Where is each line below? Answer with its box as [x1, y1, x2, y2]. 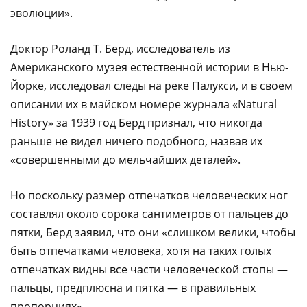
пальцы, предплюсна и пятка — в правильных [10, 280, 256, 295]
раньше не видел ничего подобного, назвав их [10, 133, 262, 149]
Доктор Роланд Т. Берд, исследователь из [10, 40, 230, 56]
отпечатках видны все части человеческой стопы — [10, 261, 288, 277]
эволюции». [10, 5, 73, 21]
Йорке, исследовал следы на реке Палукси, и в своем [10, 77, 293, 93]
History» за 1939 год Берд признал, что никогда [10, 114, 262, 130]
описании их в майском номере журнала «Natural [10, 96, 277, 112]
